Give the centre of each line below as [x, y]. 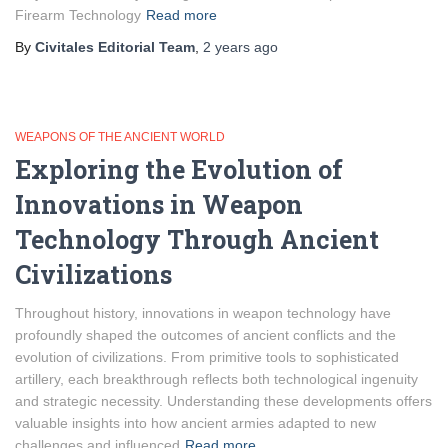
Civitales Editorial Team [115, 47]
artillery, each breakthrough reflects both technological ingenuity [216, 379]
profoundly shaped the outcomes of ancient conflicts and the [205, 335]
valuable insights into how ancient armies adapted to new [195, 423]
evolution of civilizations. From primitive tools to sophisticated [207, 357]
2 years [226, 47]
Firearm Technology [78, 15]
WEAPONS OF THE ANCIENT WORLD [120, 137]
